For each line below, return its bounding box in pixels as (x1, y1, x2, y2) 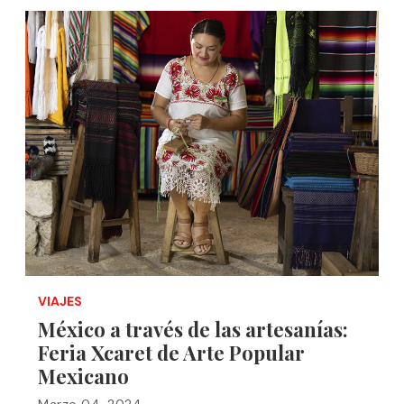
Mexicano (38, 363, 129, 390)
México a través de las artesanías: (38, 316, 348, 343)
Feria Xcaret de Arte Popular (38, 339, 305, 366)
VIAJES (38, 293, 82, 309)
